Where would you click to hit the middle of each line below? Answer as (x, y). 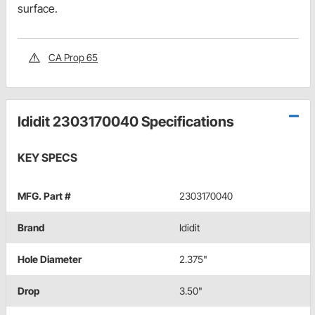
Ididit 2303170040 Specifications (126, 122)
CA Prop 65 (73, 58)
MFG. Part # (44, 196)
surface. (38, 9)
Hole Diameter (50, 259)
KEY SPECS (47, 158)
